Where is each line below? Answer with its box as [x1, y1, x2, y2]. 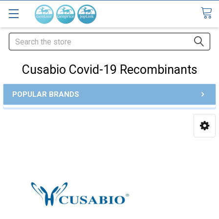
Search [9, 34, 32, 43]
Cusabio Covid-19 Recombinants [22, 63, 197, 77]
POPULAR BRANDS [12, 90, 79, 99]
